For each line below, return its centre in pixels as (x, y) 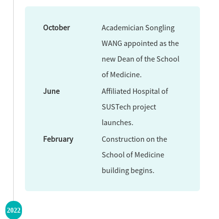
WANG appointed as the (141, 43)
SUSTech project (129, 106)
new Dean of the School (141, 58)
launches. (118, 122)
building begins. (128, 170)
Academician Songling (138, 27)
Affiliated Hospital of (135, 91)
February (58, 139)
